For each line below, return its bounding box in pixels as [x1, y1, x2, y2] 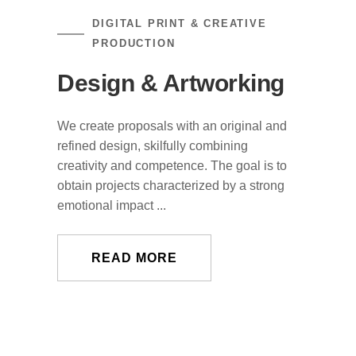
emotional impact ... [57, 199, 167, 212]
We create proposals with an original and [57, 119, 288, 133]
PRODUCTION [92, 37, 176, 49]
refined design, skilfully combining [57, 139, 249, 153]
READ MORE [91, 251, 178, 265]
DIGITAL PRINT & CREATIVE [92, 17, 267, 29]
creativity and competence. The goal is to [57, 159, 288, 172]
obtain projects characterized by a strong [57, 179, 285, 192]
